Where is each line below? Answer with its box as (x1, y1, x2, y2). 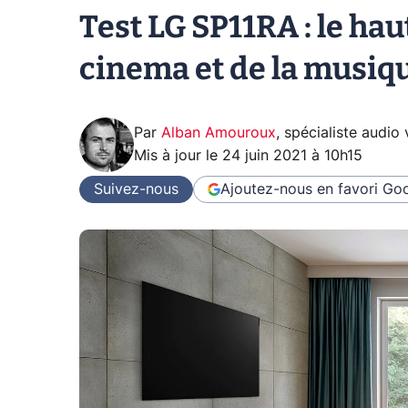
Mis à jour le (134, 148, 222, 163)
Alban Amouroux (161, 126, 276, 140)
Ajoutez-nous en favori (220, 181, 378, 197)
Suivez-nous (94, 181, 178, 197)
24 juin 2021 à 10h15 (222, 148, 362, 163)
